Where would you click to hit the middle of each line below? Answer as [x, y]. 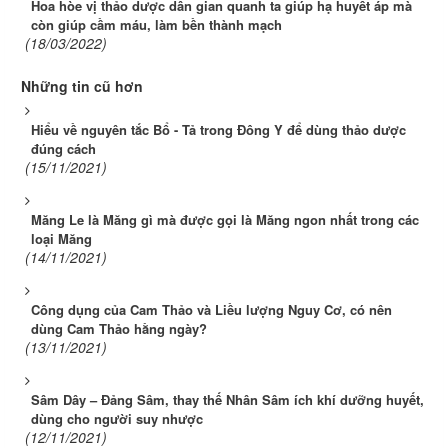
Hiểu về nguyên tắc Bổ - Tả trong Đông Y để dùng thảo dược [218, 130]
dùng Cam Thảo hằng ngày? [119, 329]
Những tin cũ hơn [82, 86]
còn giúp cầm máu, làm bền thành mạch [156, 25]
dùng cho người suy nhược [117, 419]
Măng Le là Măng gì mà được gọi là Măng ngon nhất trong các [225, 220]
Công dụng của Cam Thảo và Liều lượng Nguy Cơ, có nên [211, 310]
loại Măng [61, 239]
